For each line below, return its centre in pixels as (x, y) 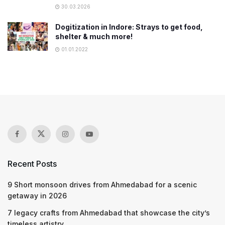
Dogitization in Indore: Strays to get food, (129, 27)
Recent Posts (32, 164)
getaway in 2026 (37, 196)
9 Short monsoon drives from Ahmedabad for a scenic (102, 185)
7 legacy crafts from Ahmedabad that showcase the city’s (109, 213)
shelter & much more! (94, 36)
